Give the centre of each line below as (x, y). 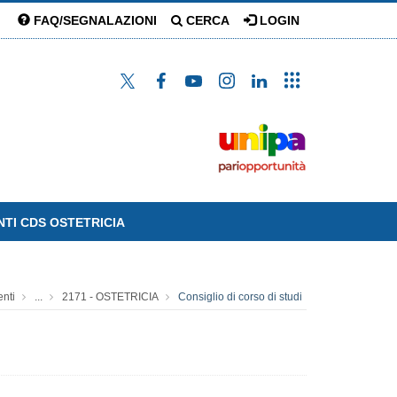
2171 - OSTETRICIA (110, 297)
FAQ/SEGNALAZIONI (93, 20)
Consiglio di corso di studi (240, 297)
